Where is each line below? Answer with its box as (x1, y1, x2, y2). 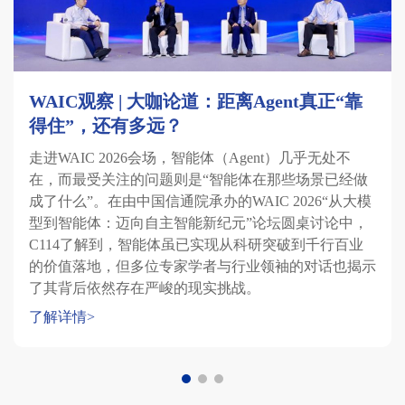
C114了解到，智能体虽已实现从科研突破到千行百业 (28, 237, 363, 253)
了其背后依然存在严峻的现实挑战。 (28, 280, 260, 297)
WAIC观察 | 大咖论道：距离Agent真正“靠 (28, 91, 363, 112)
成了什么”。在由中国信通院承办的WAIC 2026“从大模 (28, 193, 372, 210)
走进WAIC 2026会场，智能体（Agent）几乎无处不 (28, 150, 351, 166)
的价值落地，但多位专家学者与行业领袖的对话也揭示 (28, 259, 376, 275)
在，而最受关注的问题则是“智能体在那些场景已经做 (28, 172, 368, 188)
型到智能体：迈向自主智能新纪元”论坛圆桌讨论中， (28, 215, 368, 231)
